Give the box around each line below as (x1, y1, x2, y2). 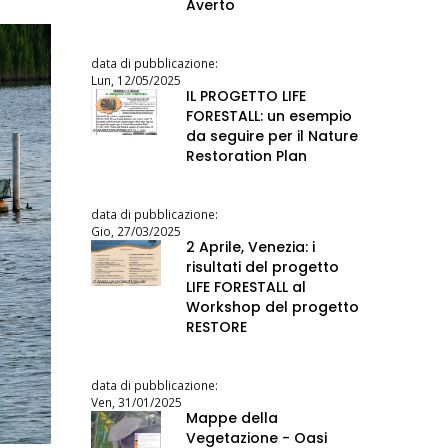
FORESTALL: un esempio (186, 105, 352, 126)
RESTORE (186, 316, 247, 337)
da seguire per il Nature (186, 125, 358, 146)
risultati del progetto (186, 256, 339, 277)
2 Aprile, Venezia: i (186, 236, 315, 257)
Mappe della (186, 407, 278, 428)
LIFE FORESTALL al (186, 276, 306, 297)
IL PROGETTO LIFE (186, 85, 306, 106)
